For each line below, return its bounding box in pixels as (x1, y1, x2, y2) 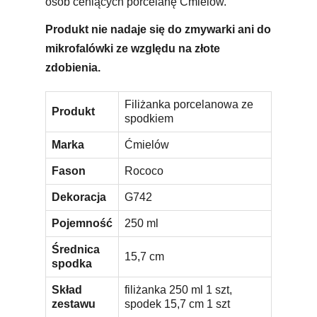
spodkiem (125, 112, 173, 125)
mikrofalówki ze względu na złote (45, 42, 220, 54)
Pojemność (52, 217, 113, 229)
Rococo (125, 164, 163, 177)
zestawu (52, 297, 96, 310)
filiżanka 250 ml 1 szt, (125, 283, 232, 296)
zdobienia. (45, 61, 100, 74)
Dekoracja (52, 190, 106, 203)
